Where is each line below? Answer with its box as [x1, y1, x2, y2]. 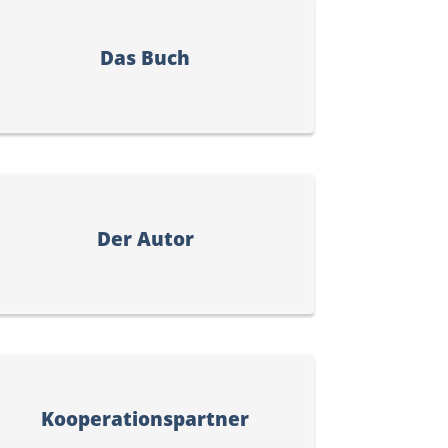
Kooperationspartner [41, 404, 250, 432]
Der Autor [96, 224, 194, 252]
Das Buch [100, 44, 191, 72]
